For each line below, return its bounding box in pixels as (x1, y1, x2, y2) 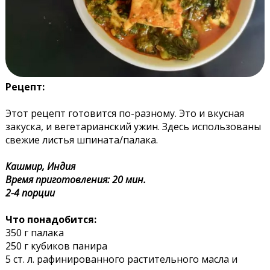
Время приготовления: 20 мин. (5, 172, 146, 186)
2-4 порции (5, 186, 55, 199)
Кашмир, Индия (5, 159, 75, 173)
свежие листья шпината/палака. (5, 133, 158, 146)
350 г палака (5, 225, 64, 239)
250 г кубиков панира (5, 239, 107, 253)
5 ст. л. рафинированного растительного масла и (5, 252, 237, 266)
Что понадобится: (5, 212, 96, 226)
